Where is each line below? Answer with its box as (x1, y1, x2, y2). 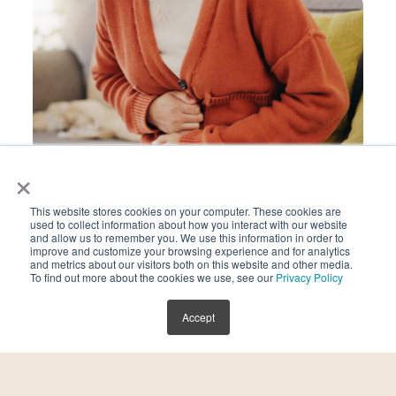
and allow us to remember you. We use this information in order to (30, 230, 344, 245)
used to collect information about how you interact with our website (30, 217, 347, 232)
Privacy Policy (276, 270, 343, 285)
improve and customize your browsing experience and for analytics (30, 243, 350, 258)
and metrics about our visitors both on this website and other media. (30, 256, 353, 271)
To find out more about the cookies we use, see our (30, 270, 276, 285)
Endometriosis (140, 228, 256, 247)
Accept (181, 309, 215, 324)
